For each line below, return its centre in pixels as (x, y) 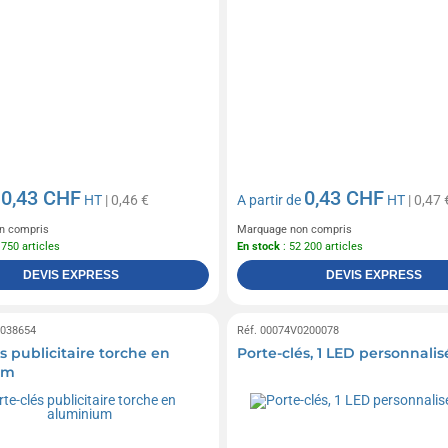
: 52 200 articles (321, 246)
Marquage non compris (294, 229)
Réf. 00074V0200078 (287, 330)
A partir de (270, 199)
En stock (258, 246)
